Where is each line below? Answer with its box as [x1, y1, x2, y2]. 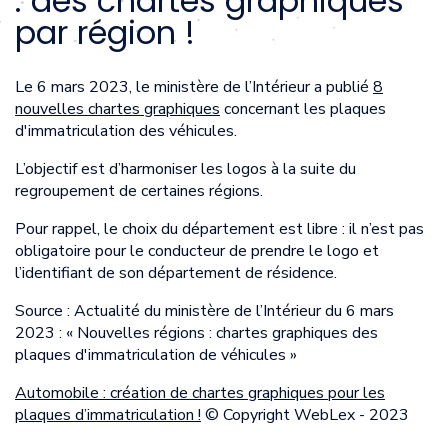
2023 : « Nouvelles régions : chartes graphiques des [15, 321, 378, 344]
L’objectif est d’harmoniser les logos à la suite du [15, 157, 356, 180]
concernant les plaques [220, 97, 386, 120]
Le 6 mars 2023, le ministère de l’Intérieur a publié [15, 75, 373, 98]
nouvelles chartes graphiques [15, 97, 220, 120]
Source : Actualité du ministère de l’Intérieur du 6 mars [15, 299, 394, 322]
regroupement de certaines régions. [15, 179, 263, 202]
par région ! [15, 10, 195, 56]
